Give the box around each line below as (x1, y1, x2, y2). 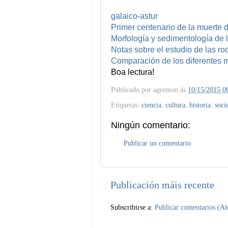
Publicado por (111, 85, 153, 94)
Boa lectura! (111, 68, 154, 77)
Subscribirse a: (110, 203, 155, 211)
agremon (153, 85, 178, 94)
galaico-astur (111, 12, 158, 21)
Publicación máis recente (110, 179, 214, 190)
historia (189, 100, 211, 109)
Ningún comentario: (111, 120, 190, 130)
